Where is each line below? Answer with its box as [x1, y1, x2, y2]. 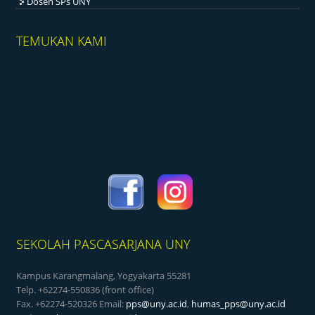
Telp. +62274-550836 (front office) [16, 283, 155, 297]
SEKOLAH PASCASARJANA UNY [16, 236, 191, 253]
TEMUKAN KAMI [16, 32, 108, 50]
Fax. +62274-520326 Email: [16, 297, 127, 311]
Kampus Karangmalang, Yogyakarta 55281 [16, 269, 192, 283]
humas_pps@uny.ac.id [191, 297, 286, 311]
